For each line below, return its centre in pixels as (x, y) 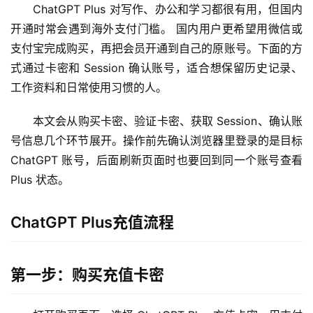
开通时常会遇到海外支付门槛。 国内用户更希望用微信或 (156, 29)
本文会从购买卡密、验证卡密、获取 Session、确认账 (168, 121)
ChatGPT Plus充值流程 (92, 223)
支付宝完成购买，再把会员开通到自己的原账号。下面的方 (156, 49)
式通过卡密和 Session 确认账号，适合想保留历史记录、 (156, 68)
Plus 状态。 (40, 180)
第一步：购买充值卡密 (87, 275)
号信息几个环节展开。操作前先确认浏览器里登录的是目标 (156, 141)
